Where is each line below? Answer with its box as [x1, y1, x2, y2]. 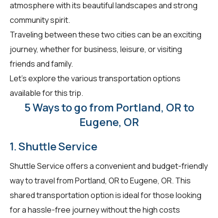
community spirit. [10, 14, 70, 25]
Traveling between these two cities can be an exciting [10, 29, 201, 40]
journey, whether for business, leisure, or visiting [10, 43, 182, 54]
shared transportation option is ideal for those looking [10, 189, 201, 200]
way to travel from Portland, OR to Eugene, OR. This [10, 175, 191, 186]
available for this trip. [10, 87, 83, 98]
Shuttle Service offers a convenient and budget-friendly [10, 160, 208, 171]
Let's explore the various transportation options [10, 73, 181, 84]
